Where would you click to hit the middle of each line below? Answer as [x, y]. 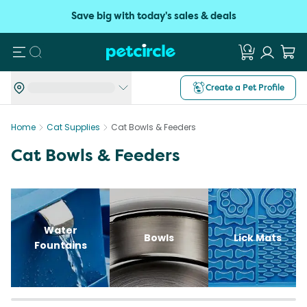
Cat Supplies [73, 127]
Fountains [60, 245]
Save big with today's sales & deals [153, 16]
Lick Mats [258, 238]
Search [55, 51]
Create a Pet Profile [245, 87]
